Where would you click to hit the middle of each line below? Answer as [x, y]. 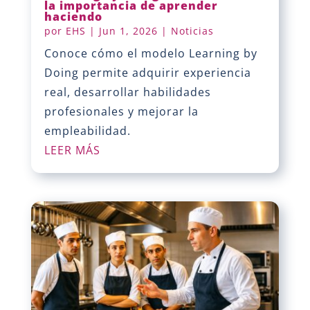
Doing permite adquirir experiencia [147, 73]
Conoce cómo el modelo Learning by [151, 54]
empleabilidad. [87, 131]
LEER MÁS [72, 151]
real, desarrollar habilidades [127, 92]
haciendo [73, 17]
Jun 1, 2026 [128, 31]
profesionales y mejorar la [121, 112]
